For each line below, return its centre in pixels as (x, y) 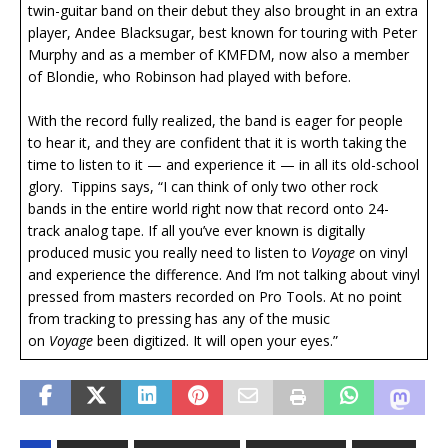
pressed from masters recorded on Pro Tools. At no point (215, 297)
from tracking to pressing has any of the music (179, 319)
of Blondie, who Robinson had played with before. (191, 77)
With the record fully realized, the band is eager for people (215, 121)
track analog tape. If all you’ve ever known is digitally (196, 231)
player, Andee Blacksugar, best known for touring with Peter (222, 33)
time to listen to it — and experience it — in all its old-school (223, 165)
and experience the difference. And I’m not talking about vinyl (224, 275)
